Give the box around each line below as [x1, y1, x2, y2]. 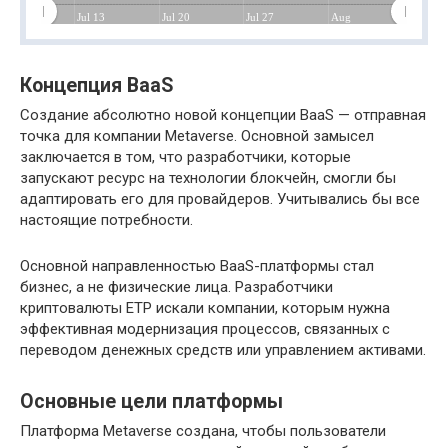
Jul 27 [246, 10, 274, 22]
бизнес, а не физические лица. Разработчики [20, 278, 333, 297]
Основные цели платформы [20, 389, 283, 413]
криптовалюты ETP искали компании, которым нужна [20, 299, 390, 318]
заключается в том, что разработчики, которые [20, 148, 351, 167]
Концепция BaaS [20, 73, 173, 97]
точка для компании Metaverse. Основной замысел [20, 127, 374, 146]
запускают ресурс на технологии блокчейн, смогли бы [20, 169, 396, 188]
